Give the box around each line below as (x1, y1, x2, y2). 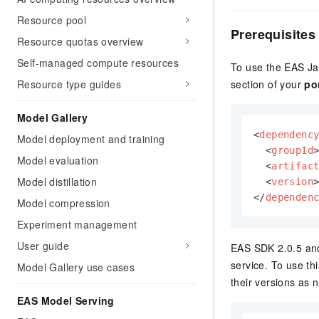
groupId (271, 145, 314, 157)
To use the (231, 60, 285, 75)
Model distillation (17, 174, 98, 189)
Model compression (17, 196, 110, 210)
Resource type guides (17, 77, 121, 91)
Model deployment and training (17, 132, 165, 146)
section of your (231, 77, 305, 92)
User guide (17, 239, 69, 253)
